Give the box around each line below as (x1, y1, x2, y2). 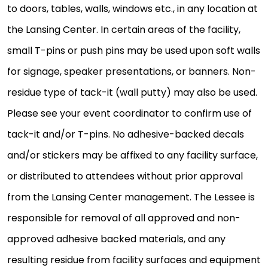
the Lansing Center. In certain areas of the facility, (7, 23, 240, 37)
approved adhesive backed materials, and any (7, 232, 226, 246)
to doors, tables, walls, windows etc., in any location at (7, 2, 258, 16)
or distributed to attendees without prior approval (7, 169, 243, 184)
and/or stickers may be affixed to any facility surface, (7, 148, 258, 163)
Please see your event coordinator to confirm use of (7, 106, 252, 121)
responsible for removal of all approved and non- (7, 211, 240, 226)
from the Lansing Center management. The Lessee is (7, 190, 255, 205)
